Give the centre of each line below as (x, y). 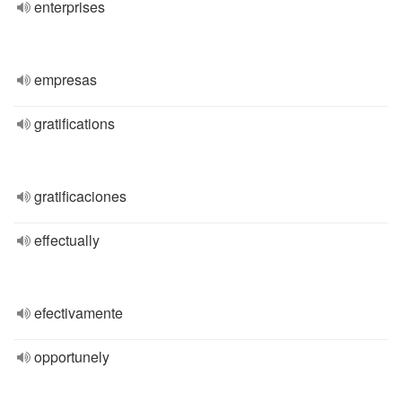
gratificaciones (80, 196)
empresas (66, 79)
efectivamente (79, 313)
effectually (67, 240)
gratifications (74, 123)
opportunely (72, 357)
